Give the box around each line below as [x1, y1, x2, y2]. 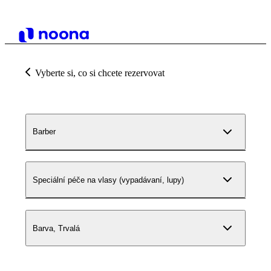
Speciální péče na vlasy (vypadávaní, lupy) [33, 175, 184, 184]
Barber [33, 127, 56, 137]
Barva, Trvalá [33, 223, 80, 233]
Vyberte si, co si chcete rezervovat [35, 68, 165, 78]
